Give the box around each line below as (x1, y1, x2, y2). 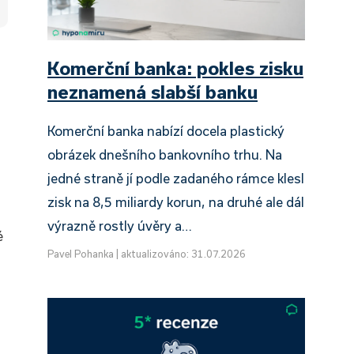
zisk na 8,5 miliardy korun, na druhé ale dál (47, 194, 304, 210)
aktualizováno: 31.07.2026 (121, 248, 246, 260)
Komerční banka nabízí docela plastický (47, 123, 284, 139)
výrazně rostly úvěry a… (47, 218, 192, 234)
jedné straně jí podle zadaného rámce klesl (47, 171, 304, 186)
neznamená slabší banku (47, 81, 258, 103)
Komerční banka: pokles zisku (47, 58, 303, 79)
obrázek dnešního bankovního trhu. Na (47, 147, 282, 163)
